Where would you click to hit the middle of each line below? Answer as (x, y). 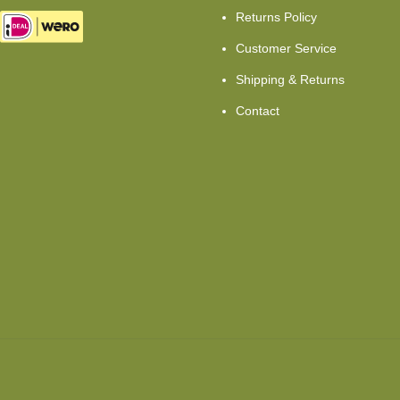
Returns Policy (276, 17)
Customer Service (286, 49)
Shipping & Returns (290, 80)
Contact (258, 111)
